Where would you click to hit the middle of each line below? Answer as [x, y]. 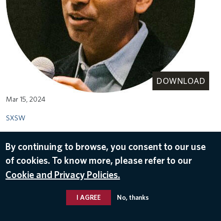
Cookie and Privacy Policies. [63, 174]
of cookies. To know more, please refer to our [99, 160]
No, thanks [133, 197]
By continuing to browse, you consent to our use [106, 146]
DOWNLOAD [181, 81]
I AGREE [88, 197]
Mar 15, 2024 [26, 99]
